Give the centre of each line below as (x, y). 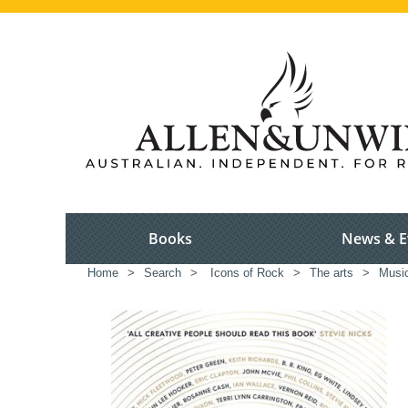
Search (163, 273)
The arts (331, 273)
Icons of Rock (245, 273)
